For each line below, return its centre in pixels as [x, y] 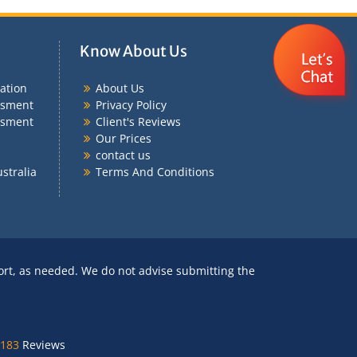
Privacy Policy [131, 104]
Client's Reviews [138, 121]
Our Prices [123, 138]
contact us [123, 155]
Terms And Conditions [155, 171]
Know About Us [133, 51]
